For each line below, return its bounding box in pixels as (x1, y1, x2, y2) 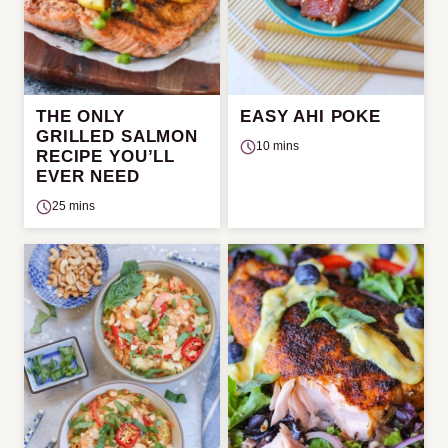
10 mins (256, 139, 299, 153)
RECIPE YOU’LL (36, 147, 176, 166)
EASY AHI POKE (240, 107, 382, 126)
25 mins (52, 199, 95, 213)
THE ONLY (36, 107, 125, 126)
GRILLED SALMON (36, 127, 198, 146)
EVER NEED (36, 167, 140, 186)
